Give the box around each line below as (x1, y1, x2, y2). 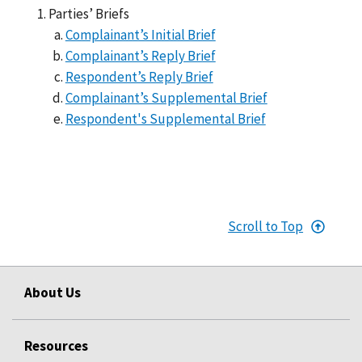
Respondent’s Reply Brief (65, 67, 213, 86)
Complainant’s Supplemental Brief (65, 88, 267, 107)
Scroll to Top (228, 217, 304, 235)
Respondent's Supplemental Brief (65, 109, 266, 128)
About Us (24, 283, 81, 301)
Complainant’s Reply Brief (65, 46, 216, 65)
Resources (24, 336, 88, 355)
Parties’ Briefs (48, 4, 130, 23)
